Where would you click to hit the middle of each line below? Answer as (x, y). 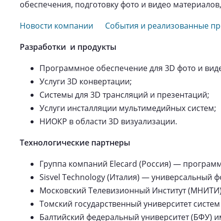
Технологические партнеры (75, 143)
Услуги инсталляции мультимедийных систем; (128, 108)
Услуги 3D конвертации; (86, 81)
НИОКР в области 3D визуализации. (108, 121)
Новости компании (56, 26)
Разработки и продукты (68, 47)
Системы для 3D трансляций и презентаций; (124, 95)
